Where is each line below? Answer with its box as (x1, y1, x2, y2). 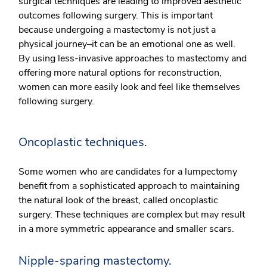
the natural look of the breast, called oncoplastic (18, 194, 218, 207)
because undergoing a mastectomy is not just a (18, 23, 216, 36)
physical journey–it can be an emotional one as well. (18, 38, 235, 51)
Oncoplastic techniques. (18, 134, 147, 150)
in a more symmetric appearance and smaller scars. (18, 222, 237, 235)
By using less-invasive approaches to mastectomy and (18, 52, 247, 65)
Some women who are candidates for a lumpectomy (18, 165, 237, 178)
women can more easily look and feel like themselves (18, 80, 240, 94)
